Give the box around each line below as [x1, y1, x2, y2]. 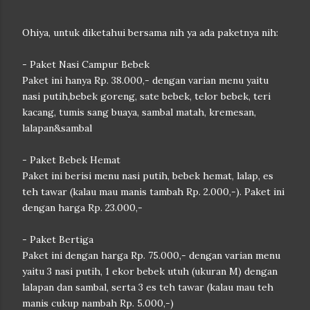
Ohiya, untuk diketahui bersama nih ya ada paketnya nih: [22, 26, 278, 39]
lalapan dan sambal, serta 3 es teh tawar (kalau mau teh [22, 281, 273, 293]
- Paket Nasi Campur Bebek [22, 58, 149, 71]
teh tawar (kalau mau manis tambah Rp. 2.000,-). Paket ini [22, 185, 284, 198]
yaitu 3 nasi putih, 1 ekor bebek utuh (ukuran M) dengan [22, 265, 277, 277]
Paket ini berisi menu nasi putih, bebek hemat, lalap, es [22, 170, 273, 182]
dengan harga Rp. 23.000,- [22, 201, 143, 214]
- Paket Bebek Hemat [22, 154, 120, 166]
